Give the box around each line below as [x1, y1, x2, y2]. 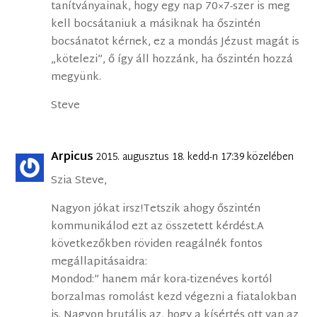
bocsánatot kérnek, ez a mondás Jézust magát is [51, 33, 300, 52]
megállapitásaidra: [51, 253, 148, 272]
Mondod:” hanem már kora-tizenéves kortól [51, 270, 273, 290]
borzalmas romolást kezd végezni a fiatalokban [51, 288, 297, 308]
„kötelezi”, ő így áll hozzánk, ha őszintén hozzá [51, 50, 294, 70]
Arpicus [51, 147, 94, 168]
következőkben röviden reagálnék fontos [51, 235, 263, 255]
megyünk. [51, 68, 102, 88]
